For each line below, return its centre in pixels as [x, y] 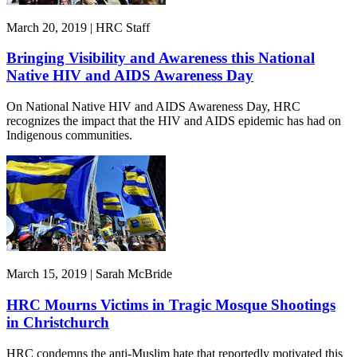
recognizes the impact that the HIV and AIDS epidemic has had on [174, 121]
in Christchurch [58, 322]
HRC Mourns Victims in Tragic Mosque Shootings [171, 304]
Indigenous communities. [69, 135]
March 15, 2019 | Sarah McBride [89, 274]
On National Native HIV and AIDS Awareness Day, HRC [153, 107]
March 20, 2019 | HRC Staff [78, 27]
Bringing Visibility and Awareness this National [161, 58]
